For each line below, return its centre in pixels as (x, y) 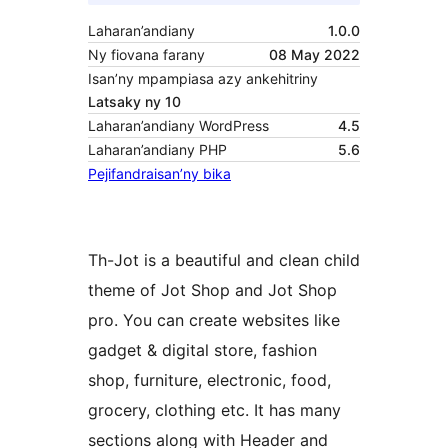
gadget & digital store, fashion (202, 350)
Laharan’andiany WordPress (178, 126)
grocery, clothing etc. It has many (214, 410)
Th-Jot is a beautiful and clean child (224, 260)
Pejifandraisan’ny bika (159, 174)
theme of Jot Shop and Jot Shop (212, 290)
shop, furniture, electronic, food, (209, 380)
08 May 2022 (314, 55)
